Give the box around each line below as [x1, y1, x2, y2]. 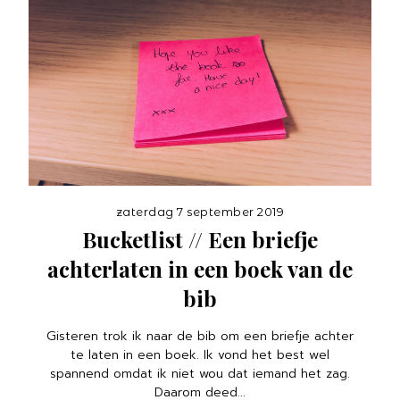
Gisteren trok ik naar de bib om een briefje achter [46, 327, 354, 346]
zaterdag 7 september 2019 [115, 204, 285, 220]
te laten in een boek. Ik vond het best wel [71, 346, 329, 365]
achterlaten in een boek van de [47, 254, 353, 284]
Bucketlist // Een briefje [82, 225, 318, 254]
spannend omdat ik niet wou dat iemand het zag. [50, 364, 350, 384]
